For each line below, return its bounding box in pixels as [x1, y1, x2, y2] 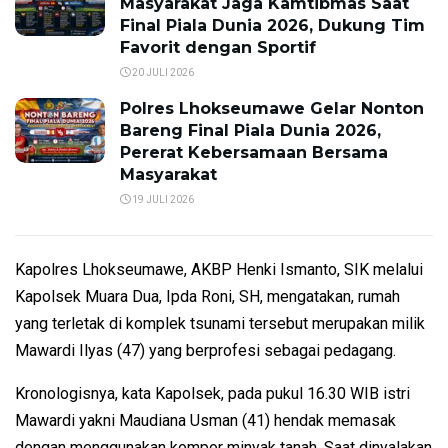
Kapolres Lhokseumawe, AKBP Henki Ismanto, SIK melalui [15, 260, 423, 280]
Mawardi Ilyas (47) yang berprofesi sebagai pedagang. [15, 341, 396, 361]
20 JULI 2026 [130, 67, 194, 79]
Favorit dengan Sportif [120, 38, 316, 58]
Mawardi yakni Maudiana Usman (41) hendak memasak [15, 411, 396, 431]
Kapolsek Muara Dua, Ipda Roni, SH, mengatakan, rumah [15, 287, 400, 307]
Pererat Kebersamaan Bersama [120, 143, 388, 163]
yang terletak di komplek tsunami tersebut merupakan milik [15, 314, 425, 334]
